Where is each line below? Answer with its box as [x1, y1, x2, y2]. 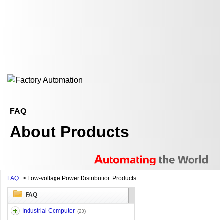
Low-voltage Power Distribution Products [27, 175, 136, 182]
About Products [10, 123, 129, 140]
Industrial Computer [22, 207, 75, 214]
